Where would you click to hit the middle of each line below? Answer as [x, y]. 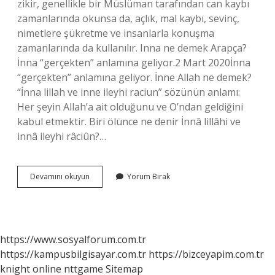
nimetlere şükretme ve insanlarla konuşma [116, 33]
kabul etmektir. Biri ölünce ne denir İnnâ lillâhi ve [129, 122]
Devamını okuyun [60, 176]
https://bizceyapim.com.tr [206, 254]
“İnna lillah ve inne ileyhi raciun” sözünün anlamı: [129, 92]
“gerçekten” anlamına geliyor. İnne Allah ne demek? [134, 77]
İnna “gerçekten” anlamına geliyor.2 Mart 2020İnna [134, 63]
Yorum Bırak [149, 176]
